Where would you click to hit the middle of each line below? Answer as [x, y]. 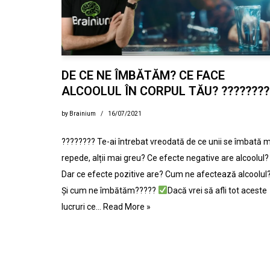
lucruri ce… [82, 207]
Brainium [83, 114]
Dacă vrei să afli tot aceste [217, 191]
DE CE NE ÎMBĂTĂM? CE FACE [143, 76]
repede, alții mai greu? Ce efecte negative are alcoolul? [165, 158]
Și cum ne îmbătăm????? [110, 191]
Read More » [127, 207]
